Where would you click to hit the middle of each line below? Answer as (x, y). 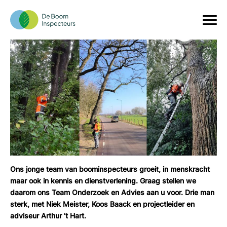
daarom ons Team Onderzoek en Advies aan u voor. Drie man (112, 192)
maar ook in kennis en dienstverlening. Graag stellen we (103, 180)
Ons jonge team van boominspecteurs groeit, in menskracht (110, 169)
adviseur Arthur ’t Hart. (48, 215)
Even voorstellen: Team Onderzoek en (102, 8)
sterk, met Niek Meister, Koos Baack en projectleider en (102, 204)
